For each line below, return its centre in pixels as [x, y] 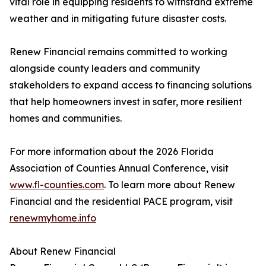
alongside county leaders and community [105, 69]
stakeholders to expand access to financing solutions [131, 85]
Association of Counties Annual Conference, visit [119, 168]
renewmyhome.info [53, 218]
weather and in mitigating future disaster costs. [118, 19]
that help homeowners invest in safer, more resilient [126, 102]
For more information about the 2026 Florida [112, 152]
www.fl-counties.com [57, 185]
